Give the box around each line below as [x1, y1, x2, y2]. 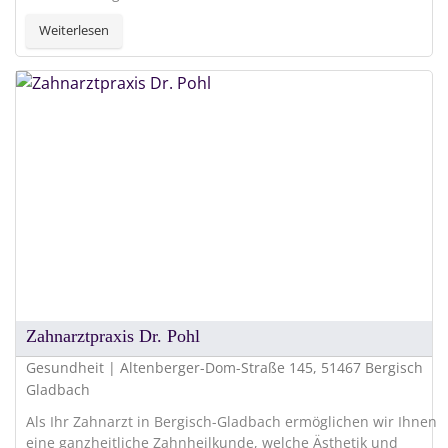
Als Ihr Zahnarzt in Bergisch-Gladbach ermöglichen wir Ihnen [26, 411, 437, 431]
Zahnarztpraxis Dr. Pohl [26, 325, 200, 346]
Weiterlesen [39, 21, 109, 40]
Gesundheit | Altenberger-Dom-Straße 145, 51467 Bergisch [26, 357, 423, 377]
